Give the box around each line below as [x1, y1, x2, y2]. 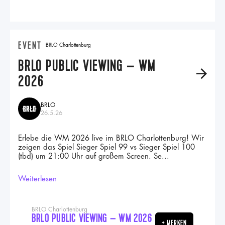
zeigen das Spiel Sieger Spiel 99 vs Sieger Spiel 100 [18, 144, 195, 151]
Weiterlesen [18, 175, 57, 183]
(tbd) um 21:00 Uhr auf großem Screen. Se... [18, 153, 169, 160]
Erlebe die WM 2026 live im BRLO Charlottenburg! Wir [18, 135, 204, 142]
